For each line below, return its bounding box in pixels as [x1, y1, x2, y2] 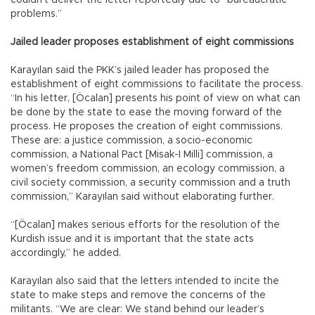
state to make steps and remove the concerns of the [11, 290, 266, 300]
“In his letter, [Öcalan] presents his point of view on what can [11, 93, 300, 103]
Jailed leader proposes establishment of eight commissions [11, 37, 294, 47]
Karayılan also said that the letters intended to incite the [11, 276, 279, 286]
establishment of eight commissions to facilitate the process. [11, 79, 303, 89]
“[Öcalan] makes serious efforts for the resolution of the [11, 219, 280, 230]
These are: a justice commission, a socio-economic [11, 135, 252, 146]
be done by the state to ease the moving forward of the [11, 107, 282, 117]
